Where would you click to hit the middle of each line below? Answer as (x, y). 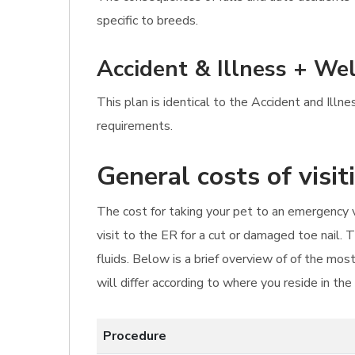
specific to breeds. (147, 21)
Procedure (135, 336)
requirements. (135, 126)
